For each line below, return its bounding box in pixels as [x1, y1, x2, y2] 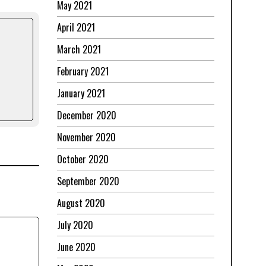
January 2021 [57, 86, 105, 101]
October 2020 [57, 152, 109, 167]
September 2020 [57, 174, 119, 189]
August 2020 [57, 196, 105, 211]
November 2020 [57, 130, 116, 145]
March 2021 [57, 42, 101, 57]
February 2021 [57, 64, 109, 79]
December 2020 [57, 108, 116, 123]
